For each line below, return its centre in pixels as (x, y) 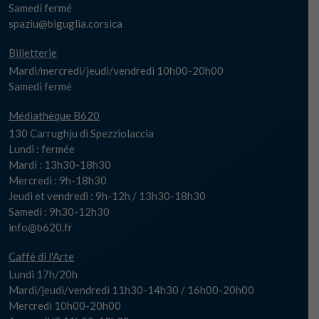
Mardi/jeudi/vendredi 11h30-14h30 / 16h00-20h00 (131, 290)
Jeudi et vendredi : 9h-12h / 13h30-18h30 (107, 196)
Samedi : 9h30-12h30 (59, 211)
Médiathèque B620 (54, 115)
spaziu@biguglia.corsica (66, 23)
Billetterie (33, 53)
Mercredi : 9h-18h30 (58, 180)
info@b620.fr (41, 227)
